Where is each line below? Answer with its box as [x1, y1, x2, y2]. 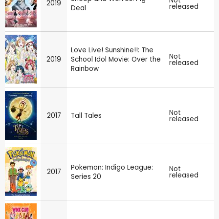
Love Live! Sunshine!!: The [71, 45, 153, 55]
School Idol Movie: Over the [71, 54, 161, 64]
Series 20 [71, 172, 101, 181]
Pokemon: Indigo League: [71, 162, 153, 172]
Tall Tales [71, 110, 102, 120]
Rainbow [71, 64, 99, 73]
